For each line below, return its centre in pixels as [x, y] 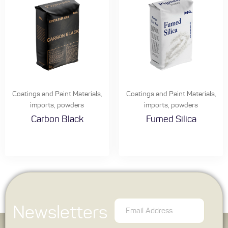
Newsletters [60, 212]
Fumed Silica [171, 119]
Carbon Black [57, 119]
